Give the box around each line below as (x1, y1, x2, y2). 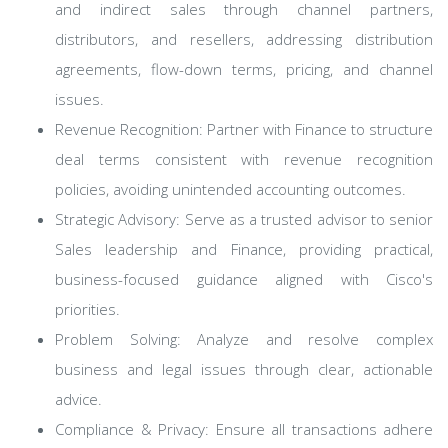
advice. (55, 389, 102, 409)
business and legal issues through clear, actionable (55, 359, 433, 379)
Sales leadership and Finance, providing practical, (55, 239, 433, 259)
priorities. (55, 299, 120, 319)
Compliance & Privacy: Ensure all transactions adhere (55, 419, 433, 439)
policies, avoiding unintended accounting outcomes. (55, 179, 406, 199)
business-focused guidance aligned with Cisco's (55, 269, 433, 289)
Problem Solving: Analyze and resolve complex (55, 329, 433, 349)
